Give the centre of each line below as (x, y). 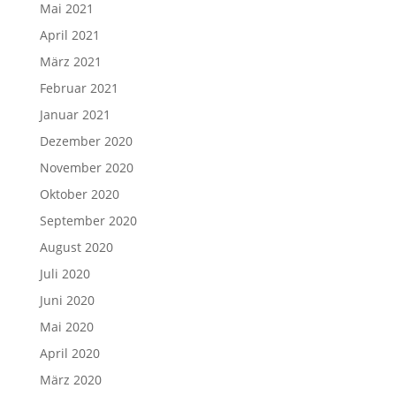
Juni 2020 (67, 300)
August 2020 (76, 247)
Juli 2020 (65, 273)
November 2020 (86, 167)
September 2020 (88, 220)
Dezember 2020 (86, 141)
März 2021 (70, 61)
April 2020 (69, 353)
